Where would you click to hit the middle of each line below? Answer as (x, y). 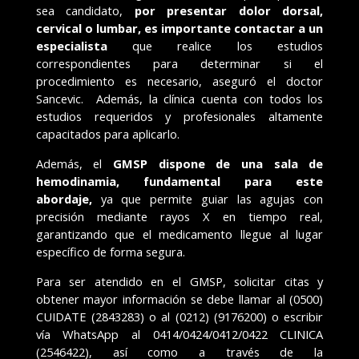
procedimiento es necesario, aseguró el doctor (179, 81)
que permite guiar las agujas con (222, 199)
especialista (71, 46)
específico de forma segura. (110, 252)
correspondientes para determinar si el (179, 64)
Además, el (75, 164)
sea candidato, (85, 11)
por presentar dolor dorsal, (229, 11)
